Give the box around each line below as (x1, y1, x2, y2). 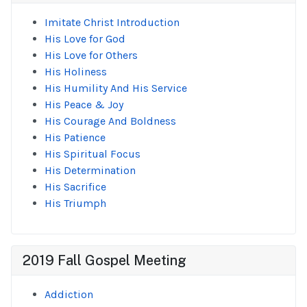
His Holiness (45, 65, 107, 78)
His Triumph (45, 197, 106, 210)
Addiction (45, 288, 93, 301)
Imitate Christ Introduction (45, 16, 180, 29)
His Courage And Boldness (45, 114, 176, 127)
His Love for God (45, 32, 125, 45)
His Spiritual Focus (45, 147, 140, 160)
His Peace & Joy (45, 98, 123, 111)
